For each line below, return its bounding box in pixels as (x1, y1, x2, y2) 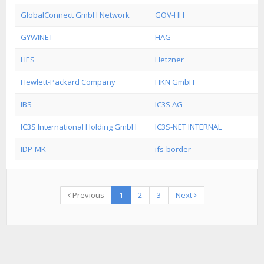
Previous (70, 190, 104, 200)
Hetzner (155, 54, 184, 65)
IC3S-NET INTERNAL (155, 121, 222, 132)
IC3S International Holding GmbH (21, 121, 137, 132)
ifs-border (155, 144, 191, 154)
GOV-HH (155, 9, 184, 20)
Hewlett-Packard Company (21, 77, 115, 87)
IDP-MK (21, 144, 46, 154)
